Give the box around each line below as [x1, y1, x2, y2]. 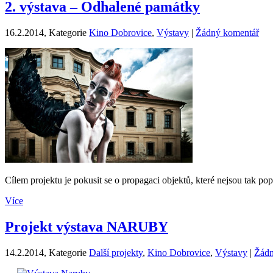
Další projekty [89, 247, 143, 258]
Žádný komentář [196, 27, 259, 38]
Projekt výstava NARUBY [5, 219, 168, 235]
